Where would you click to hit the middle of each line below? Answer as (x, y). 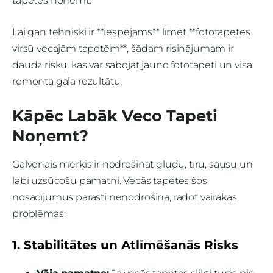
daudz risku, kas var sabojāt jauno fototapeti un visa (132, 65)
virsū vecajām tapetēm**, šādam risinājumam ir (123, 49)
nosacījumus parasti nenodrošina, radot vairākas (125, 197)
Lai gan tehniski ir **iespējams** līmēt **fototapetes (131, 32)
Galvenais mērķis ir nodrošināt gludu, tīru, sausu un (133, 164)
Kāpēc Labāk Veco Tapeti (115, 115)
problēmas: (39, 213)
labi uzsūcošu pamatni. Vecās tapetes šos (110, 180)
